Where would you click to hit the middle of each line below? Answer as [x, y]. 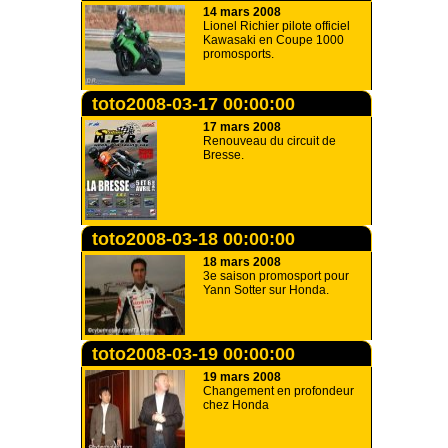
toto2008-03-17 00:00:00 [193, 104]
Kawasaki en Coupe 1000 [273, 40]
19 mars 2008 [242, 377]
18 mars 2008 [242, 262]
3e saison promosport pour [276, 276]
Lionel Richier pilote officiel [276, 26]
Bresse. [223, 155]
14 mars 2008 [242, 12]
